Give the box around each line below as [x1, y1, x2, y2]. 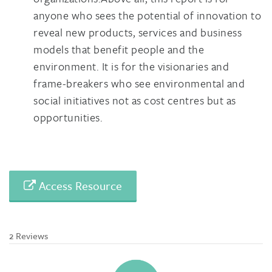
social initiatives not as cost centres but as [33, 92, 236, 108]
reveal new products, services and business [33, 24, 242, 40]
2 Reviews [9, 228, 48, 242]
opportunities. [33, 109, 103, 125]
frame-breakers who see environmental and [33, 75, 245, 91]
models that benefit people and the [33, 41, 204, 57]
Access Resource [36, 177, 122, 194]
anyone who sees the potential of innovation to [33, 7, 261, 23]
